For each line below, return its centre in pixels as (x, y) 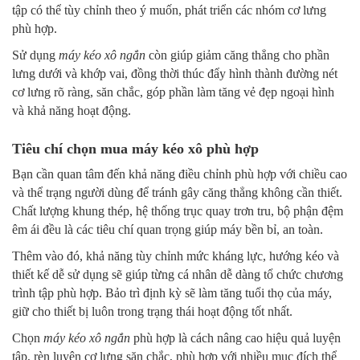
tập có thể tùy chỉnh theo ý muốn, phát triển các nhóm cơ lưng (169, 10)
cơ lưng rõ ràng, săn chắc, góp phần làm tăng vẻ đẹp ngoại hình (173, 92)
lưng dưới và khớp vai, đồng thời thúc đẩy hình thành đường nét (175, 74)
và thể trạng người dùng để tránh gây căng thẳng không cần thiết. (177, 193)
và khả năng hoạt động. (72, 111)
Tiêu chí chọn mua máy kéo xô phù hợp (135, 149)
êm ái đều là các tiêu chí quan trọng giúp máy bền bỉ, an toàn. (168, 230)
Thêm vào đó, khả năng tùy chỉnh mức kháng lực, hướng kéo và (176, 256)
